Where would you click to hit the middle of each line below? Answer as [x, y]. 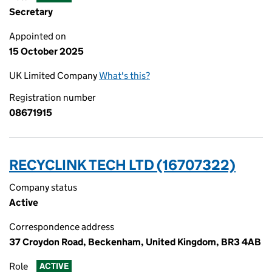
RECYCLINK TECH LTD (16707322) [122, 165]
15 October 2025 [46, 51]
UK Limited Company [54, 76]
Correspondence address [62, 227]
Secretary [31, 12]
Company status [43, 187]
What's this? [124, 76]
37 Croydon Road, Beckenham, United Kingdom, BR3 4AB [135, 242]
